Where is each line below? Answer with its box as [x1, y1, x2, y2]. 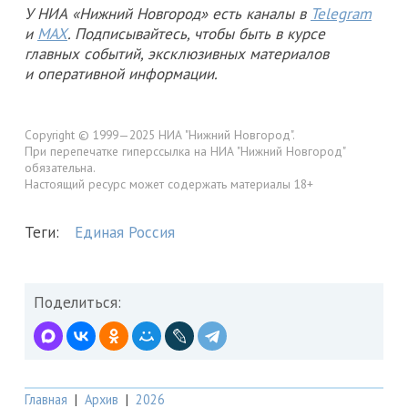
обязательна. [25, 158, 96, 176]
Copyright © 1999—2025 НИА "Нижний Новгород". [25, 126, 295, 143]
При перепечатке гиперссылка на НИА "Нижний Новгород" [25, 142, 345, 159]
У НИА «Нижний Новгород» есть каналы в [25, 3, 311, 24]
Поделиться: [34, 292, 121, 313]
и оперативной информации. [25, 63, 218, 84]
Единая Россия [75, 222, 175, 243]
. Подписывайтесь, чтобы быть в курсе [67, 23, 325, 44]
